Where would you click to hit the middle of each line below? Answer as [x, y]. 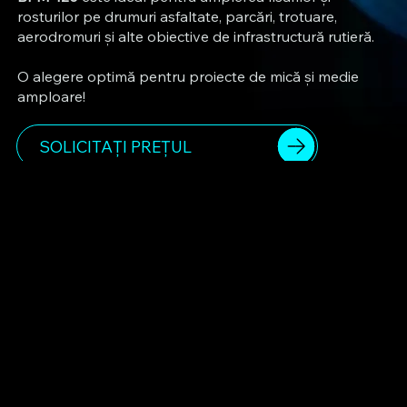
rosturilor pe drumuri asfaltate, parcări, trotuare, [177, 17]
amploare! [51, 97]
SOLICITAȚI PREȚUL [116, 146]
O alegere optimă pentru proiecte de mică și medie [188, 77]
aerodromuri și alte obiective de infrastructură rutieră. [195, 37]
